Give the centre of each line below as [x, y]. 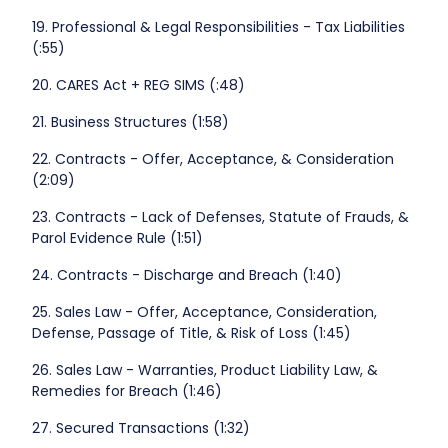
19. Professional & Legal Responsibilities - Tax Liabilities [218, 27]
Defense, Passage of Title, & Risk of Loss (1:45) [191, 333]
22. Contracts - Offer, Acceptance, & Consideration [212, 159]
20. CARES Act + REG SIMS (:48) [138, 85]
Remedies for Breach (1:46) [126, 391]
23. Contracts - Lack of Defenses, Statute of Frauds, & [220, 217]
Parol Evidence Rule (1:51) [117, 238]
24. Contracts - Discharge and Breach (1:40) [186, 275]
